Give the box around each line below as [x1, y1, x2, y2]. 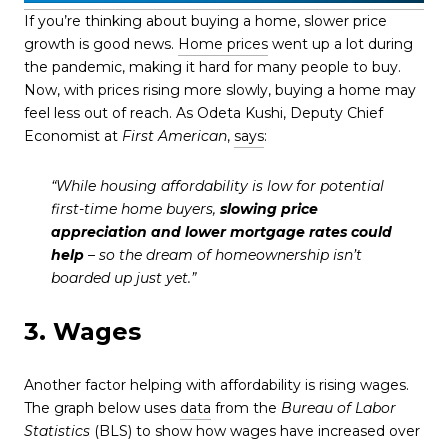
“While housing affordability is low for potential [50, 176, 384, 195]
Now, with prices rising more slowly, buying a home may [24, 81, 416, 100]
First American [122, 127, 227, 146]
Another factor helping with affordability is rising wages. [24, 376, 409, 395]
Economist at [24, 127, 122, 146]
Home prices [178, 35, 268, 54]
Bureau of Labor [281, 399, 396, 418]
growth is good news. [24, 35, 178, 54]
